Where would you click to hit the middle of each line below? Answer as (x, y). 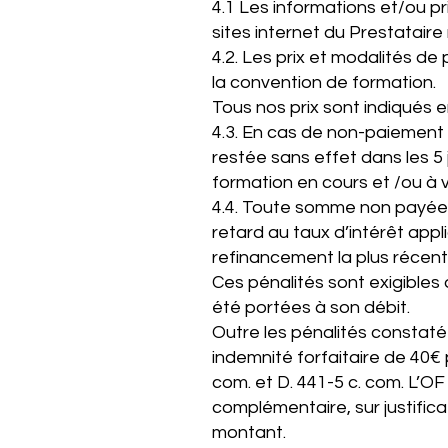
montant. (251, 432)
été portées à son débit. (313, 307)
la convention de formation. (324, 82)
